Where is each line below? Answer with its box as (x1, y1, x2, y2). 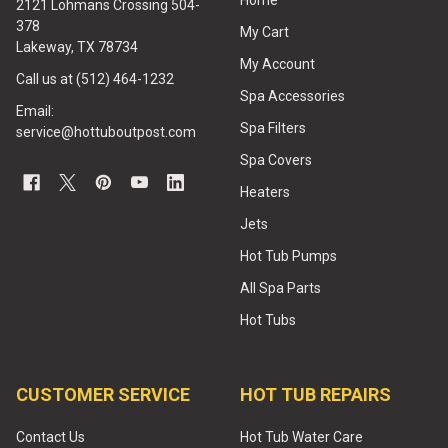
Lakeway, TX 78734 (16, 39, 138, 56)
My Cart (240, 24, 289, 41)
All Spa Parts (240, 280, 321, 297)
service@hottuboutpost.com (16, 124, 196, 141)
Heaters (240, 184, 290, 201)
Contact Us (16, 429, 85, 446)
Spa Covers (240, 152, 312, 169)
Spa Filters (240, 120, 306, 137)
